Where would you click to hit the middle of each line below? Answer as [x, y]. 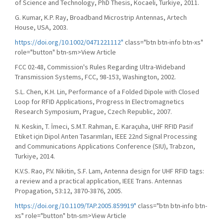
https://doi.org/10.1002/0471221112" [69, 42]
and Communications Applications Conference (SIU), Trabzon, [105, 146]
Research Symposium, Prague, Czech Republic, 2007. [93, 111]
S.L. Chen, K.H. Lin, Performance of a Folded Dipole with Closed [107, 92]
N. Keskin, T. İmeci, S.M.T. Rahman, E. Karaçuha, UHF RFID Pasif [104, 126]
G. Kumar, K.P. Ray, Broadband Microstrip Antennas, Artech [101, 17]
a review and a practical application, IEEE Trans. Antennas [99, 181]
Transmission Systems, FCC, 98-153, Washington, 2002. [95, 77]
